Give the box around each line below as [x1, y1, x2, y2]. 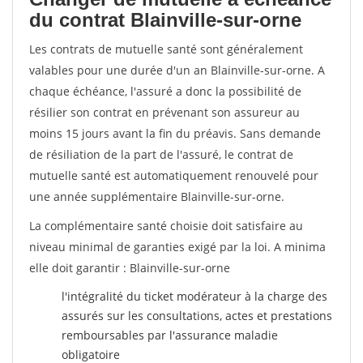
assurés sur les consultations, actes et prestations [62, 308, 332, 323]
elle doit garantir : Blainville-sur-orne [29, 260, 230, 275]
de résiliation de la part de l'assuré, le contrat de [29, 147, 293, 162]
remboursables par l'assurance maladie [62, 327, 278, 343]
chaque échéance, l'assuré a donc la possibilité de [29, 83, 301, 99]
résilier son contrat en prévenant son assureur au [29, 105, 300, 120]
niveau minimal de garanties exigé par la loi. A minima [29, 239, 326, 254]
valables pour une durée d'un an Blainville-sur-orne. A [29, 62, 325, 78]
